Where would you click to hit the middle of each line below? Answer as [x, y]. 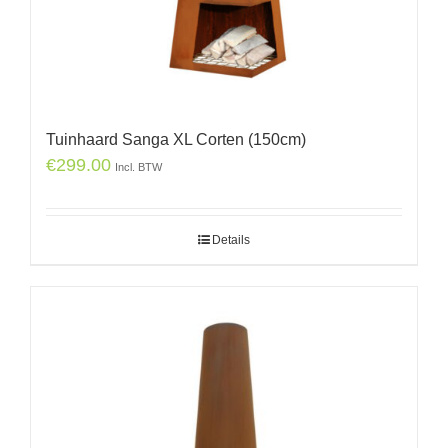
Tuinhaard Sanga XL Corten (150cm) [176, 139]
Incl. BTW [138, 166]
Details [231, 239]
